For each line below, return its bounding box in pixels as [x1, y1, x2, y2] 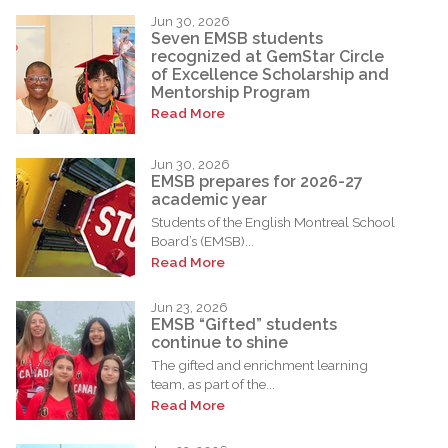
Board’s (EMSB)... [151, 232, 254, 249]
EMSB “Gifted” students [151, 315, 337, 335]
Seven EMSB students [151, 29, 323, 49]
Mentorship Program [151, 83, 310, 103]
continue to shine [151, 333, 288, 353]
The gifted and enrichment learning [151, 356, 368, 373]
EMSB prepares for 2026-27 [151, 172, 363, 192]
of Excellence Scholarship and [151, 65, 389, 85]
